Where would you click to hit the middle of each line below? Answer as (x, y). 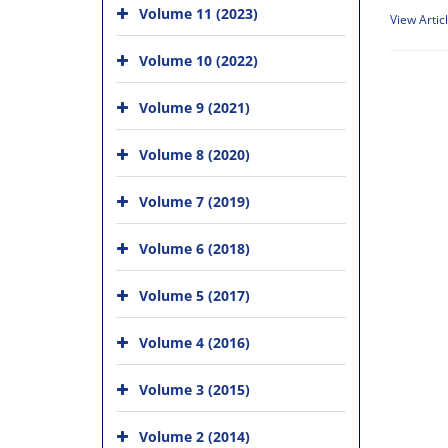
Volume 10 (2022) (198, 60)
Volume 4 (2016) (194, 342)
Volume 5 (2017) (194, 295)
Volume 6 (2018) (194, 248)
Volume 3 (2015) (194, 389)
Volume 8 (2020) (194, 154)
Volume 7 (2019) (194, 201)
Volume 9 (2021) (194, 107)
